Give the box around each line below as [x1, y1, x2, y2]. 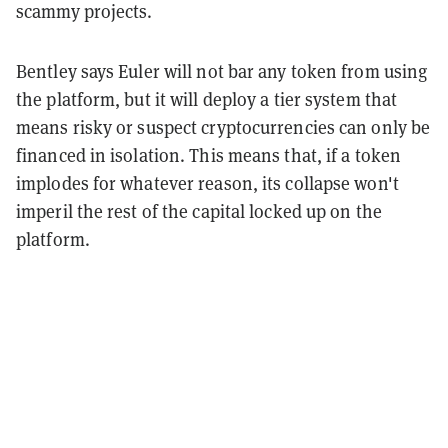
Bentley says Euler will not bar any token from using [16, 59, 428, 83]
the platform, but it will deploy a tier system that [16, 87, 398, 111]
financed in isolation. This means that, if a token [16, 143, 402, 167]
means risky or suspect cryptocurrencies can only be [16, 115, 431, 139]
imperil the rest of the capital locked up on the [16, 199, 382, 223]
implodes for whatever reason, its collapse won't [16, 171, 399, 195]
